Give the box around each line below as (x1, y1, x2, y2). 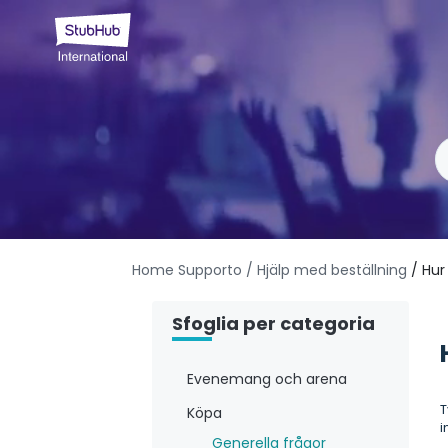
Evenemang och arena (187, 369, 347, 390)
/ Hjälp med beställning (246, 260, 407, 281)
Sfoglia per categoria (172, 311, 375, 337)
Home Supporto (132, 260, 242, 281)
